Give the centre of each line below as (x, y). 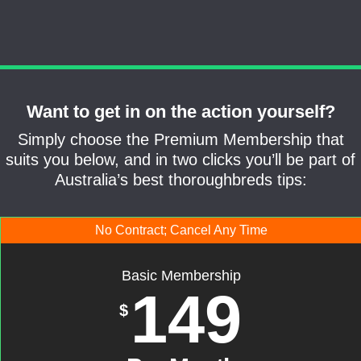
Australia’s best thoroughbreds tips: (180, 180)
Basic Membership (181, 276)
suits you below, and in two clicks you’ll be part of (180, 160)
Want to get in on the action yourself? (180, 112)
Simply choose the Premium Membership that (180, 139)
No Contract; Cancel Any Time (181, 230)
